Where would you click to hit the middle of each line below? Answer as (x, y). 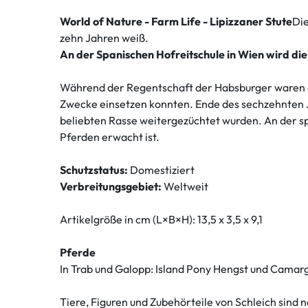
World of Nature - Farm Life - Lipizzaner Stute (176, 22)
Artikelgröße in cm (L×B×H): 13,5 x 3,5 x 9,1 (161, 220)
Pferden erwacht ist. (110, 137)
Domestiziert (161, 170)
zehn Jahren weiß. (104, 38)
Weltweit (185, 187)
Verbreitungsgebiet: (111, 187)
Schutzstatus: (94, 170)
